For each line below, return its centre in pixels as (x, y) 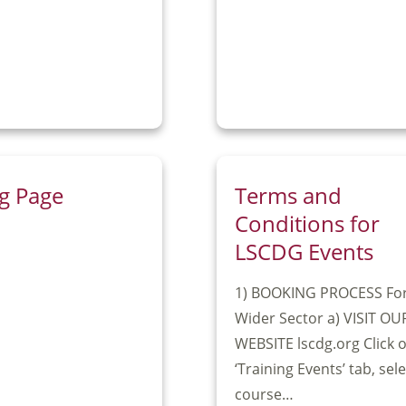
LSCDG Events (304, 252)
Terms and (288, 196)
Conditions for (307, 224)
